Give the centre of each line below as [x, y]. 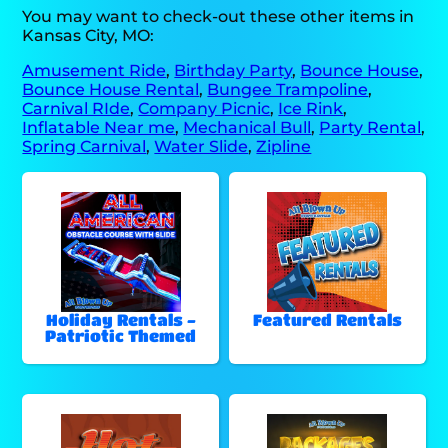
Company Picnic [204, 108]
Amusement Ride [94, 70]
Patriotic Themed [121, 335]
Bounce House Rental [111, 89]
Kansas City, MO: [88, 35]
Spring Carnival [84, 146]
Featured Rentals [327, 319]
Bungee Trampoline [288, 89]
